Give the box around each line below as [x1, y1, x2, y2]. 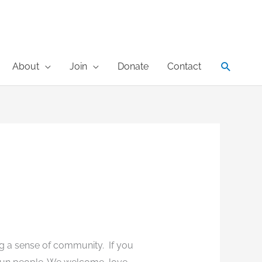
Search [219, 58, 258, 73]
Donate [118, 61, 149, 72]
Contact [167, 61, 201, 72]
